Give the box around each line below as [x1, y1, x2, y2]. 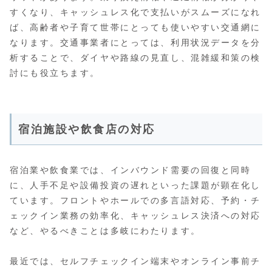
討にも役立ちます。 [10, 67, 101, 78]
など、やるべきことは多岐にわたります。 [10, 225, 201, 236]
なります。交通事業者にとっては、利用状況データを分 [10, 37, 261, 47]
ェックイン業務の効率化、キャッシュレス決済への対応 [10, 210, 261, 220]
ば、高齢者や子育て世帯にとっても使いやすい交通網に [10, 22, 261, 32]
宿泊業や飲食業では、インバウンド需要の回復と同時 [10, 165, 251, 175]
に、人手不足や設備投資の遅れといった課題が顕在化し [10, 180, 261, 190]
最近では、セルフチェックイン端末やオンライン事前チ [10, 256, 261, 266]
